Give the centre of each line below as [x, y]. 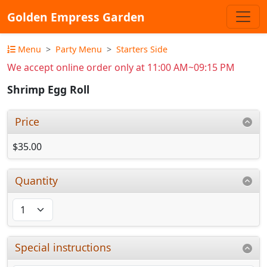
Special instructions [63, 248]
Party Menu [79, 49]
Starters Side [142, 49]
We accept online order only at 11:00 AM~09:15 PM [121, 67]
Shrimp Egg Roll [48, 90]
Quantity [37, 180]
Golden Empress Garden [76, 17]
